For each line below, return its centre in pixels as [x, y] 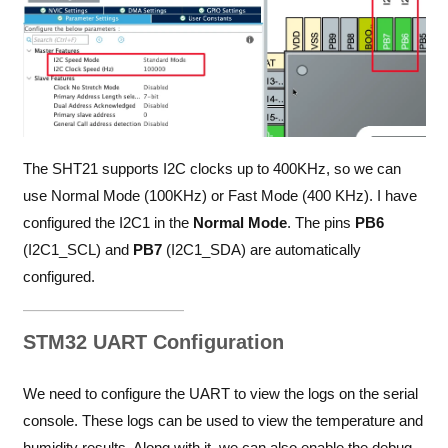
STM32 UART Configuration [153, 342]
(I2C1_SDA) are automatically [261, 250]
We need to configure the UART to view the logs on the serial [220, 393]
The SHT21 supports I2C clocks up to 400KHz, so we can [211, 169]
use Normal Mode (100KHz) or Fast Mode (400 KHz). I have [219, 196]
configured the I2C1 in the [107, 223]
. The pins [320, 223]
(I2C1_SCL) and [77, 250]
